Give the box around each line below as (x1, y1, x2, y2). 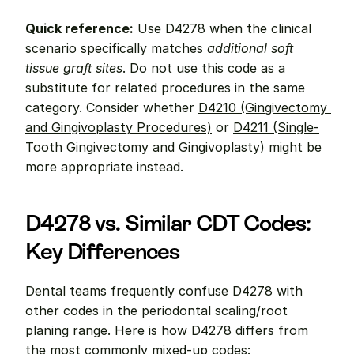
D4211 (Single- (233, 119, 319, 135)
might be (265, 139, 322, 155)
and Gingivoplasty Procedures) (25, 119, 212, 135)
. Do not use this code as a (122, 60, 285, 76)
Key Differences (25, 239, 180, 264)
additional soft (207, 40, 293, 56)
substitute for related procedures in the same (25, 80, 305, 96)
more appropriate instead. (25, 159, 183, 175)
